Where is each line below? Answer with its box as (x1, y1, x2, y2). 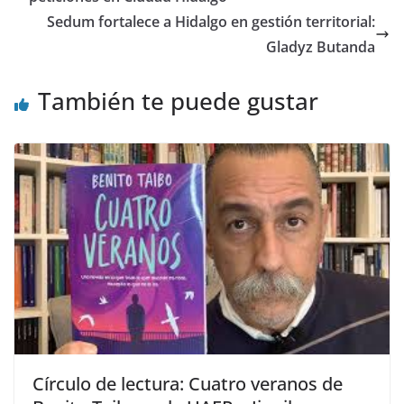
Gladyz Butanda (266, 37, 375, 58)
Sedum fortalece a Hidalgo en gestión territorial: (47, 12, 375, 32)
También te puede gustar (38, 85, 318, 118)
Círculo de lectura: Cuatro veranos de (32, 371, 343, 396)
